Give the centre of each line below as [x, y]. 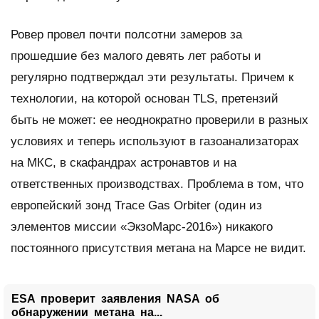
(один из [236, 205]
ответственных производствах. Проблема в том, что [157, 184]
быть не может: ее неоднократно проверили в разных [159, 120]
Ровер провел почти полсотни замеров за [126, 34]
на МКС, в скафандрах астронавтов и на [124, 162]
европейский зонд [63, 205]
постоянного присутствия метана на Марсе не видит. [158, 248]
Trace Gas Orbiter [163, 205]
